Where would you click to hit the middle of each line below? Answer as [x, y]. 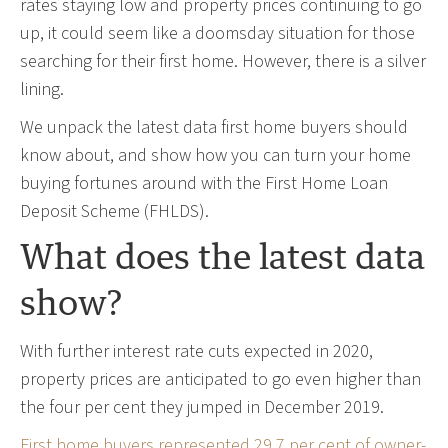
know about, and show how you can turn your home [215, 155]
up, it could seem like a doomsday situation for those [217, 33]
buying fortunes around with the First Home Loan [204, 183]
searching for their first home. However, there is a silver [223, 61]
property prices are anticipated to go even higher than [220, 379]
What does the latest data [222, 258]
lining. [42, 89]
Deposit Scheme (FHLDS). [114, 211]
